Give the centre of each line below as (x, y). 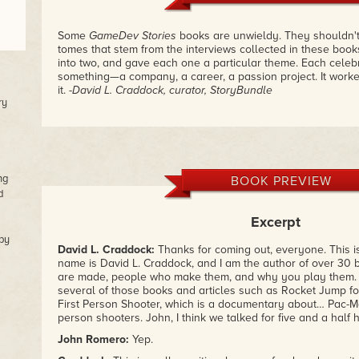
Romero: (107, 339)
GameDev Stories (132, 36)
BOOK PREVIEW (281, 181)
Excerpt (276, 222)
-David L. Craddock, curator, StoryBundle (170, 90)
